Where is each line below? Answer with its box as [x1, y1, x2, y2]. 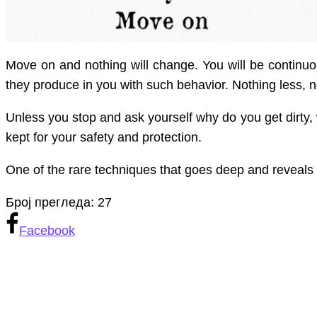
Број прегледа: [6, 195, 94, 210]
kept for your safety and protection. [6, 130, 202, 145]
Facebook [18, 224, 75, 238]
